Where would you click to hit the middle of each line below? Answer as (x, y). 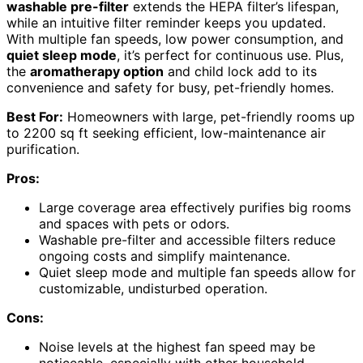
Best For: (35, 116)
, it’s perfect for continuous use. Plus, (230, 55)
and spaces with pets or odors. (134, 223)
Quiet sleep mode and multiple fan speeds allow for (197, 272)
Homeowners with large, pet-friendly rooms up (209, 116)
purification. (43, 149)
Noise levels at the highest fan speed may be (177, 346)
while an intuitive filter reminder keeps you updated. (166, 22)
